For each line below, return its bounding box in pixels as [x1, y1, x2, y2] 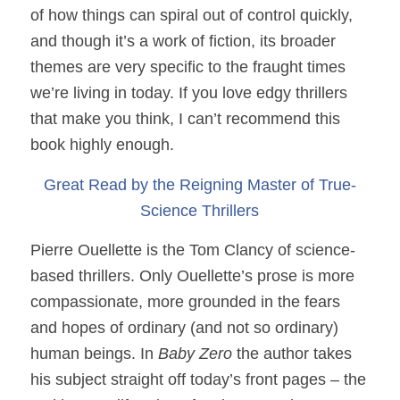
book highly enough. [29, 136, 174, 154]
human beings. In [29, 344, 158, 362]
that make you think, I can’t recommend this [29, 110, 340, 129]
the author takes [231, 344, 352, 362]
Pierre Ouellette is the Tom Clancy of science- [29, 240, 355, 259]
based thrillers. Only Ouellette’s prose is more [29, 266, 354, 285]
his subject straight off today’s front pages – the [29, 370, 366, 388]
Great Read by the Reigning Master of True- [43, 175, 356, 194]
